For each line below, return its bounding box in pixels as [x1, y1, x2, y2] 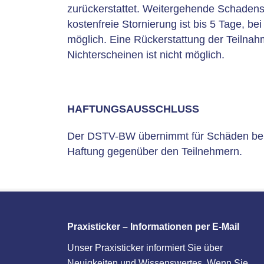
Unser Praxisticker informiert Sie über [67, 242, 223, 253]
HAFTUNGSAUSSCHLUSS [67, 103, 199, 115]
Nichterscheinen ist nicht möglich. [67, 48, 227, 61]
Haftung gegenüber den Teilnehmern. [67, 145, 242, 157]
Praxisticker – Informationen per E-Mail [67, 221, 239, 232]
